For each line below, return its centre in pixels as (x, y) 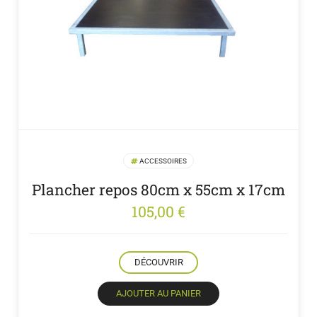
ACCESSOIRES (162, 161)
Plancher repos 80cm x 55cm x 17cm (158, 189)
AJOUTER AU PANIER (158, 294)
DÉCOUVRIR (158, 262)
